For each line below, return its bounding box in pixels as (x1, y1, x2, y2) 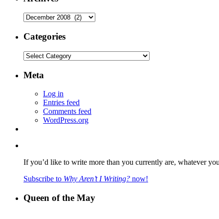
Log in (43, 89, 64, 98)
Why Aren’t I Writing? (64, 175, 130, 183)
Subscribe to (23, 175, 64, 183)
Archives (23, 12, 51, 21)
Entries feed (43, 98, 80, 107)
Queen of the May (23, 192, 95, 203)
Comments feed (43, 107, 91, 116)
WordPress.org (43, 116, 88, 125)
